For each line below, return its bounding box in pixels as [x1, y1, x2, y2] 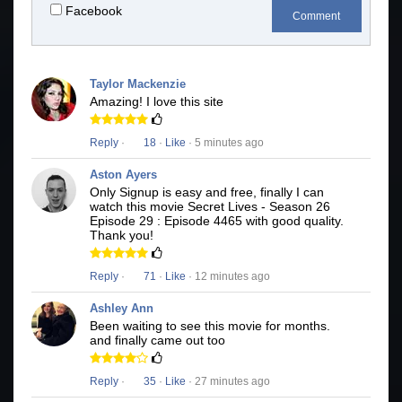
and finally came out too [90, 333, 225, 348]
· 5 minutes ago [186, 136, 264, 150]
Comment [293, 10, 341, 23]
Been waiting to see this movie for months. [90, 319, 330, 334]
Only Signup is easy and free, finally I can [90, 185, 324, 200]
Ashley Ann [90, 301, 153, 316]
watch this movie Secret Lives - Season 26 [90, 199, 330, 214]
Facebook [66, 4, 122, 19]
